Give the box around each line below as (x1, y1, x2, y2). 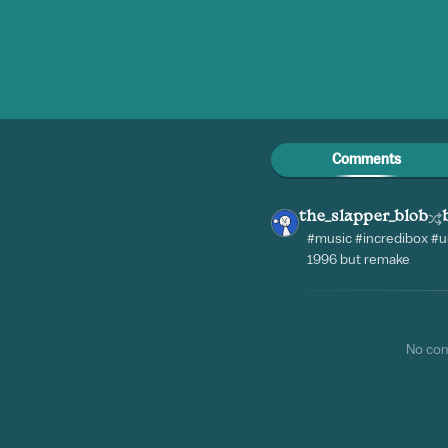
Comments (331, 152, 401, 167)
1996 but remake (307, 252, 410, 267)
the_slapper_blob (299, 209, 428, 225)
